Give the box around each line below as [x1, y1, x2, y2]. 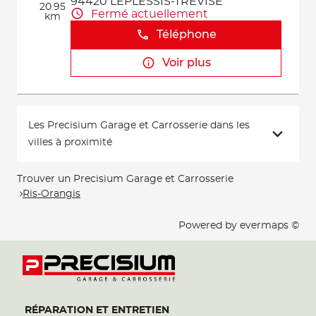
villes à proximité [28, 138, 112, 147]
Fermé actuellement [91, 8, 209, 20]
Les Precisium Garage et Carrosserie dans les [28, 121, 250, 130]
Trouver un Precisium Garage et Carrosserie [17, 174, 233, 184]
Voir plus [162, 57, 211, 68]
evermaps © [240, 221, 299, 231]
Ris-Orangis [23, 188, 80, 199]
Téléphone [156, 29, 217, 40]
